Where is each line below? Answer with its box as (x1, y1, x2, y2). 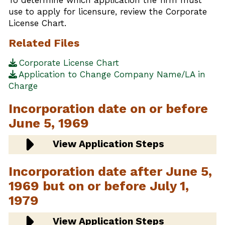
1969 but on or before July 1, (9, 178, 189, 193)
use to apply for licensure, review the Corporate (9, 6, 207, 17)
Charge (9, 80, 38, 91)
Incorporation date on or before (9, 100, 208, 116)
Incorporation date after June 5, (9, 163, 212, 179)
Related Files (9, 36, 79, 49)
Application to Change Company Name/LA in (16, 69, 205, 79)
